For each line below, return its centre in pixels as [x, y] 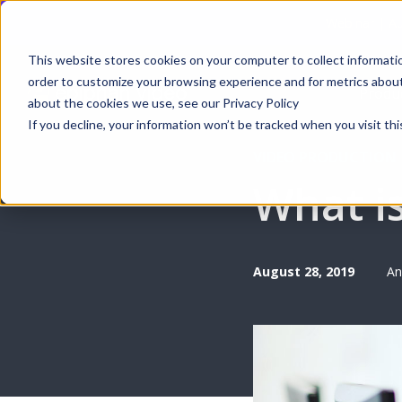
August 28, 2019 [303, 271]
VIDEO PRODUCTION [324, 157]
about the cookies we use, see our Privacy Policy [163, 102]
